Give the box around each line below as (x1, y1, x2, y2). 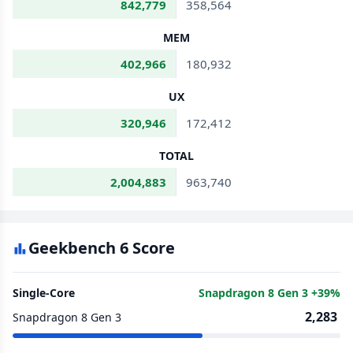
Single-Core (13, 285, 75, 300)
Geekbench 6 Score (28, 237, 175, 258)
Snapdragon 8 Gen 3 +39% (199, 285, 340, 300)
